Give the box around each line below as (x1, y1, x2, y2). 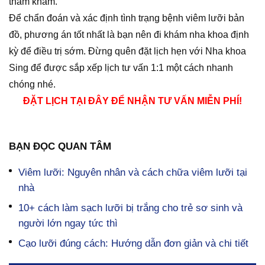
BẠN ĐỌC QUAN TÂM (9, 141, 111, 153)
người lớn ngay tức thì (18, 218, 118, 230)
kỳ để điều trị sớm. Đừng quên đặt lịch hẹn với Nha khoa (9, 46, 246, 57)
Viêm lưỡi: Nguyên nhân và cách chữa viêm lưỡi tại (18, 167, 247, 179)
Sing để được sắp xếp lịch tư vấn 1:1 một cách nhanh (9, 63, 233, 73)
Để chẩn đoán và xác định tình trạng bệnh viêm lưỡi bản (9, 13, 244, 24)
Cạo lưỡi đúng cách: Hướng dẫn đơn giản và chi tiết (18, 238, 248, 250)
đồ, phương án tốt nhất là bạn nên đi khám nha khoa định (9, 30, 249, 40)
